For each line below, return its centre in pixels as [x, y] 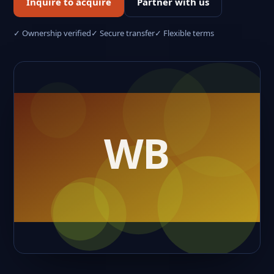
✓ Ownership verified [52, 33]
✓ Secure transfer [123, 33]
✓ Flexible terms [184, 33]
